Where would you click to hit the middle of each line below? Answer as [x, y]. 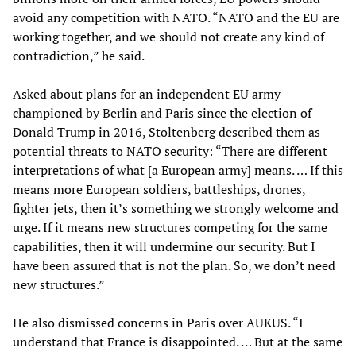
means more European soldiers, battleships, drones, [159, 190]
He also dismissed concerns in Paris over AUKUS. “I [158, 323]
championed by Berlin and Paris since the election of [162, 113]
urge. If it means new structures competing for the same [170, 228]
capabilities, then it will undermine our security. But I [164, 247]
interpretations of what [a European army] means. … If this [178, 170]
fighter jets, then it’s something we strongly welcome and [176, 209]
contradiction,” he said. [79, 56]
